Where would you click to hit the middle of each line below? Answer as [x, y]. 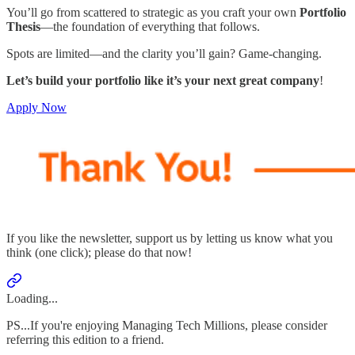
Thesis [23, 27]
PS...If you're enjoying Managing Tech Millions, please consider [167, 326]
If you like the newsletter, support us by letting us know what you [170, 239]
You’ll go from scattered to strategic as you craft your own [153, 13]
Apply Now [36, 108]
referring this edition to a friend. [85, 340]
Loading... [32, 299]
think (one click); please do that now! [99, 253]
